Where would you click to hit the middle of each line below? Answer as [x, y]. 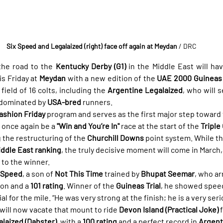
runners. [97, 102]
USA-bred [64, 102]
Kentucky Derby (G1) [91, 66]
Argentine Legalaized [145, 90]
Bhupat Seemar [168, 173]
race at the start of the [160, 125]
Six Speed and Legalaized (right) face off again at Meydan [92, 46]
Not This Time [79, 173]
